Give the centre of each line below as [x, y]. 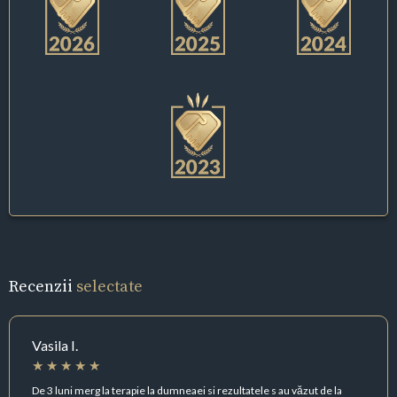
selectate [109, 286]
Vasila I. [55, 346]
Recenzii [43, 286]
